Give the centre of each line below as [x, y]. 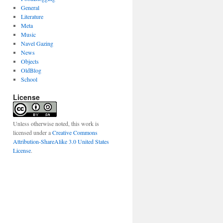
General [30, 7]
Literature [32, 16]
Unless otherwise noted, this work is [56, 123]
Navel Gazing [37, 43]
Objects [30, 61]
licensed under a [33, 132]
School [29, 79]
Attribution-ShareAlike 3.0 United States [61, 141]
